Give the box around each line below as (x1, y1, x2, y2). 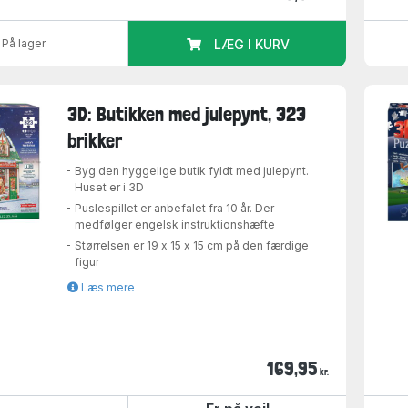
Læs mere (78, 280, 136, 295)
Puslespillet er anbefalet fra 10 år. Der (75, 201, 275, 216)
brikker (67, 128, 123, 153)
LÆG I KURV (213, 36, 290, 52)
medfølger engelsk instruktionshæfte (75, 218, 276, 232)
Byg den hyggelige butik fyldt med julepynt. (75, 164, 310, 178)
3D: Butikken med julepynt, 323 (67, 102, 307, 127)
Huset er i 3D (75, 180, 145, 195)
